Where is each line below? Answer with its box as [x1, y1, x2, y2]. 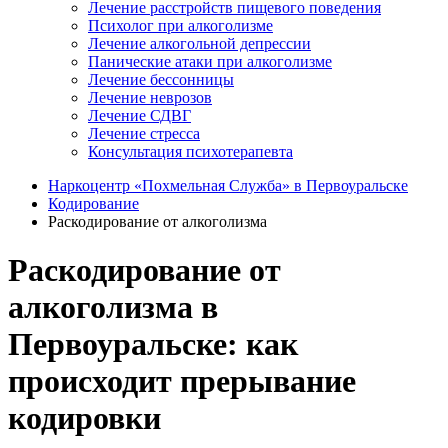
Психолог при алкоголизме [88, 17, 273, 34]
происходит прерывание [8, 363, 356, 400]
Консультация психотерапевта [88, 143, 293, 160]
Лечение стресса [88, 125, 200, 142]
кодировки [8, 400, 161, 437]
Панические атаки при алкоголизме [88, 53, 332, 70]
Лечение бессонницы [88, 71, 234, 88]
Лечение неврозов [88, 89, 212, 106]
